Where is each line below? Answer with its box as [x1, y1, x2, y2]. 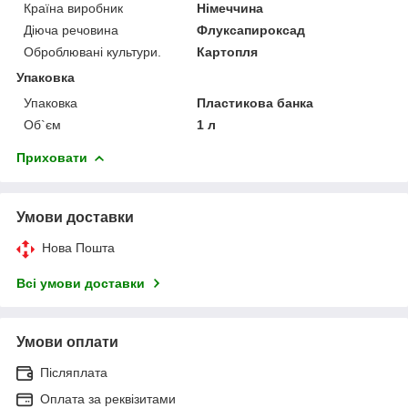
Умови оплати [16, 333, 118, 350]
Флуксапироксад [197, 22, 306, 37]
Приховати [16, 149, 87, 165]
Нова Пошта [42, 240, 115, 255]
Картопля [197, 44, 259, 59]
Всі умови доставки [16, 275, 145, 291]
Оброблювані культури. [24, 44, 161, 59]
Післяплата [40, 364, 107, 380]
